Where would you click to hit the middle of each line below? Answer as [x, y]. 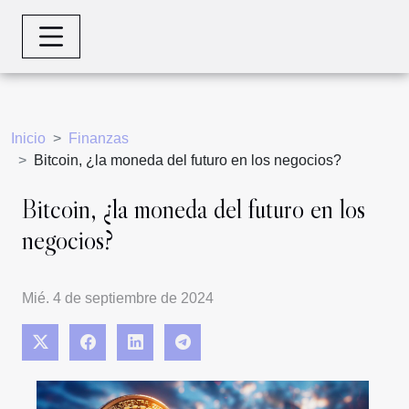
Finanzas [99, 138]
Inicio [28, 138]
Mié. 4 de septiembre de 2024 [118, 299]
